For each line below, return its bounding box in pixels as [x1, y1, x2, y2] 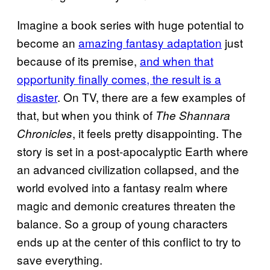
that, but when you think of [17, 106, 155, 123]
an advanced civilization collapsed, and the [17, 160, 239, 177]
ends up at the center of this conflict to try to [17, 233, 241, 250]
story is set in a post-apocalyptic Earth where [17, 142, 248, 159]
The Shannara [155, 107, 230, 123]
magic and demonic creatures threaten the [17, 196, 236, 213]
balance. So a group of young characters [17, 215, 228, 231]
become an [17, 34, 78, 51]
